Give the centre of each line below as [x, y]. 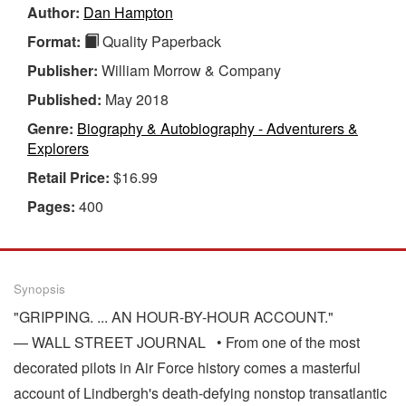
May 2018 [137, 99]
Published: [66, 99]
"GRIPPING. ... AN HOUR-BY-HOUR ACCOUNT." [174, 316]
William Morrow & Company [191, 70]
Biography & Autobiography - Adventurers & [217, 128]
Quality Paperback [160, 41]
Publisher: [64, 70]
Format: [56, 41]
